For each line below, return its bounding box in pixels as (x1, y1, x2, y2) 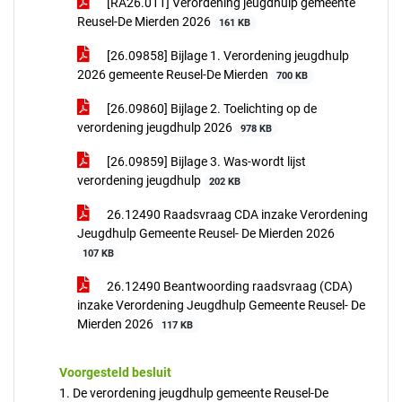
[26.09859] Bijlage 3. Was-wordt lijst (104, 154, 306, 169)
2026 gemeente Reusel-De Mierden (77, 67, 271, 82)
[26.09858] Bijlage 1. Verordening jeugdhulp (104, 48, 349, 63)
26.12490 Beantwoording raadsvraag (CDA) (104, 279, 353, 293)
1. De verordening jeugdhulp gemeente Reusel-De (59, 386, 328, 400)
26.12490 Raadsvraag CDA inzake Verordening (104, 207, 368, 222)
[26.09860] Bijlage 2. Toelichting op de (104, 101, 317, 116)
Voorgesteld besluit (59, 365, 171, 380)
